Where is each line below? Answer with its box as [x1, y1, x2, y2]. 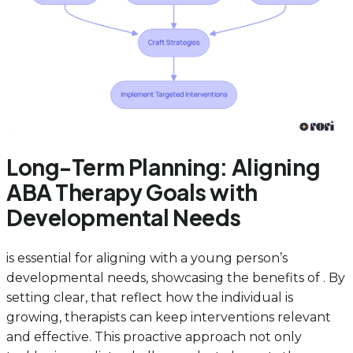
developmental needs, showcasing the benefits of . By [6, 270, 345, 286]
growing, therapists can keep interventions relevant [6, 310, 331, 325]
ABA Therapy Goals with [6, 178, 258, 206]
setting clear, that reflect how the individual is [6, 290, 293, 306]
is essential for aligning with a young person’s [6, 251, 288, 266]
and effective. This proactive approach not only [6, 329, 302, 345]
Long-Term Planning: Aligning [6, 153, 321, 181]
